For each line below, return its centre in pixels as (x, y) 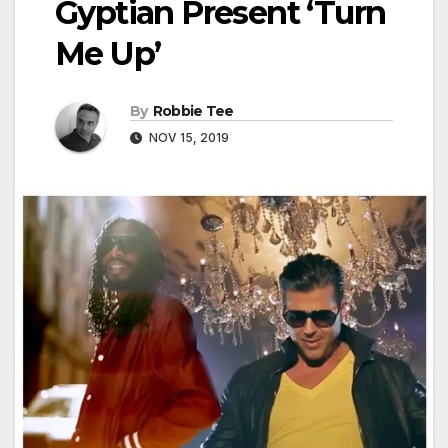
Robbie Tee (193, 110)
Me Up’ (108, 53)
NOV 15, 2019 (187, 137)
